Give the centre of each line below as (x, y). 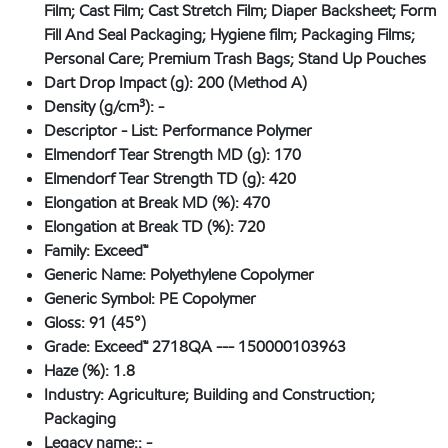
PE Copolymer (207, 299)
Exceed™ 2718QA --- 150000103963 (220, 347)
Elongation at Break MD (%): (143, 203)
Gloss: (66, 323)
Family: (69, 251)
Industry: (76, 395)
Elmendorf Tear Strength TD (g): (156, 179)
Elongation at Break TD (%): (141, 227)
